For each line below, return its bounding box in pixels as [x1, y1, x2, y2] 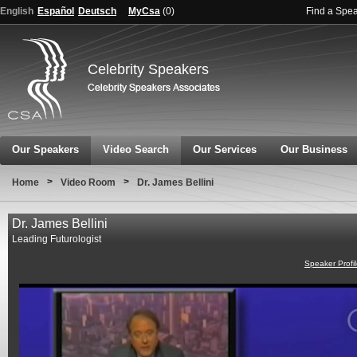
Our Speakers [12, 143, 79, 155]
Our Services [193, 143, 257, 155]
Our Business [280, 143, 347, 155]
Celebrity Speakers [88, 61, 209, 77]
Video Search [103, 143, 169, 155]
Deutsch [78, 6, 116, 17]
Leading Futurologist [12, 233, 101, 245]
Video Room [61, 177, 116, 188]
